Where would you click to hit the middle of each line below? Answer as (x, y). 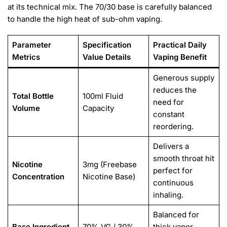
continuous (173, 183)
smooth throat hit (183, 159)
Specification (107, 45)
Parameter (31, 45)
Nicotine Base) (109, 177)
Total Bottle (33, 96)
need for (168, 102)
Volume (26, 108)
